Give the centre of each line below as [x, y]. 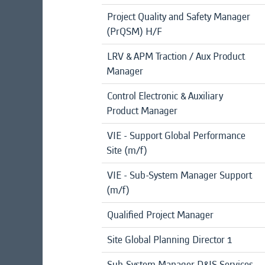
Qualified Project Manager [160, 215]
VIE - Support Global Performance [176, 135]
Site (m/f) [127, 150]
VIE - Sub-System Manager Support [180, 175]
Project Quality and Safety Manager [179, 17]
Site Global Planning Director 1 [170, 240]
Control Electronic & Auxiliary [165, 96]
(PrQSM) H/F [134, 31]
